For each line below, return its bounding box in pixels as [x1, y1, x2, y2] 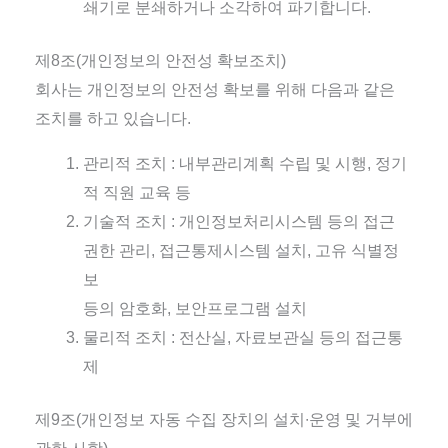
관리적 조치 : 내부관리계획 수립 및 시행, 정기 [82, 155, 407, 172]
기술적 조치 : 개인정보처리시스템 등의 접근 [82, 213, 395, 230]
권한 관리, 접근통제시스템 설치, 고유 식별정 [82, 242, 399, 259]
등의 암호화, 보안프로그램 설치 [82, 300, 307, 317]
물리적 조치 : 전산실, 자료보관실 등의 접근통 [82, 329, 403, 346]
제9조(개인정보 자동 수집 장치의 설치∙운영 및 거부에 [34, 411, 413, 428]
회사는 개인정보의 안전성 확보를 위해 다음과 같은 [34, 81, 395, 98]
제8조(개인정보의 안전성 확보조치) [34, 52, 286, 69]
